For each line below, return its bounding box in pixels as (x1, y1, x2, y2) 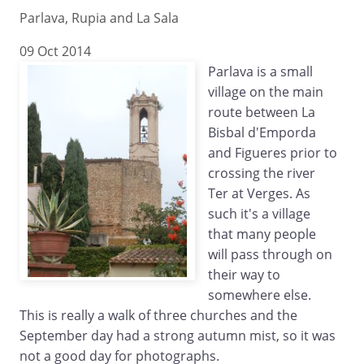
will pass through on (208, 245, 332, 263)
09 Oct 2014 (19, 41, 91, 60)
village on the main (208, 82, 323, 101)
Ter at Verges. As (208, 184, 310, 202)
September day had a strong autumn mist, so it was (19, 326, 336, 344)
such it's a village (208, 204, 310, 223)
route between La (208, 102, 315, 121)
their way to (208, 265, 280, 284)
